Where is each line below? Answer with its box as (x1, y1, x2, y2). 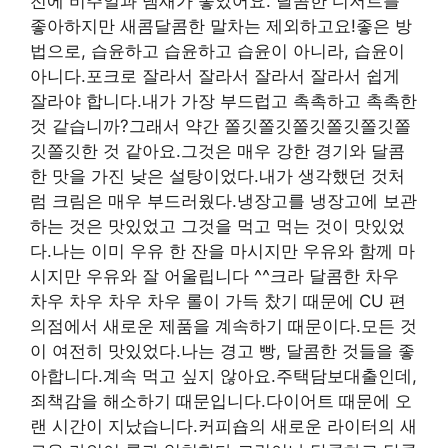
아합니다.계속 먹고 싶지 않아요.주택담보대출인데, (30, 366, 417, 387)
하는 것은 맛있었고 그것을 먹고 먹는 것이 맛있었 (30, 216, 405, 237)
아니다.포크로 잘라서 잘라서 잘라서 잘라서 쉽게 (30, 66, 400, 87)
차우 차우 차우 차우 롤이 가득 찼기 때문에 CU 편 (30, 291, 406, 312)
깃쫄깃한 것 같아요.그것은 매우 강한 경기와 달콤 (30, 141, 405, 162)
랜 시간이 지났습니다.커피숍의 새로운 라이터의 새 (30, 416, 417, 437)
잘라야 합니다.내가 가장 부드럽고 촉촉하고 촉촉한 (30, 91, 417, 112)
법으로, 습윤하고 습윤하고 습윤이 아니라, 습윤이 (30, 41, 405, 62)
